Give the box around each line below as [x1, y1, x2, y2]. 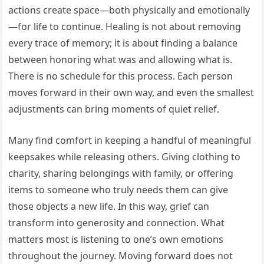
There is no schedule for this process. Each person [8, 69, 233, 82]
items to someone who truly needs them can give [8, 183, 229, 196]
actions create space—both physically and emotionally [8, 3, 250, 16]
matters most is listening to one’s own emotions [8, 232, 224, 246]
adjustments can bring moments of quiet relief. [8, 102, 220, 115]
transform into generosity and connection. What [8, 216, 225, 229]
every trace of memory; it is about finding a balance [8, 36, 238, 49]
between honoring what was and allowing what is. [8, 52, 233, 66]
